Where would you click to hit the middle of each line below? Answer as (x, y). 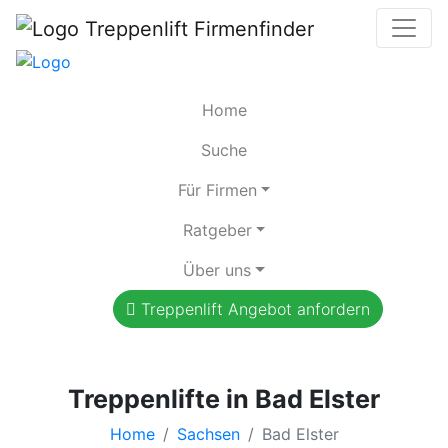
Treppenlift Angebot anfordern (253, 308)
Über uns (217, 269)
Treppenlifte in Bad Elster (224, 398)
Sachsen (208, 433)
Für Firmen (217, 189)
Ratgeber (217, 229)
